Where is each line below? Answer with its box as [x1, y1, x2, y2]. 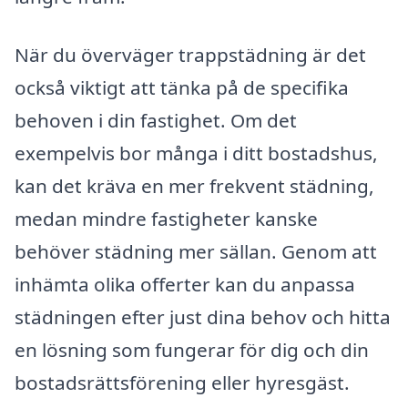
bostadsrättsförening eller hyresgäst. [15, 369, 350, 395]
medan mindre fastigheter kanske [15, 205, 318, 231]
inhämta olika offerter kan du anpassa [15, 270, 355, 297]
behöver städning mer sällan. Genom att [15, 238, 377, 264]
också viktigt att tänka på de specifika [15, 74, 349, 100]
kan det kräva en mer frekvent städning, [15, 172, 374, 199]
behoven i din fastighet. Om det [15, 107, 297, 133]
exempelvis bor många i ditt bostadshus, [15, 139, 378, 166]
